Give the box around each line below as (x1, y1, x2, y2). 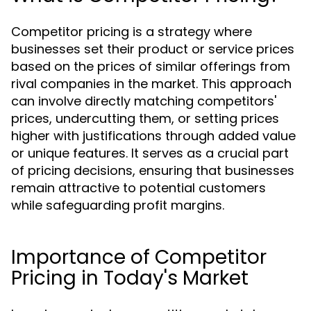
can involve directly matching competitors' (11, 92, 276, 110)
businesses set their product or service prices (11, 40, 294, 58)
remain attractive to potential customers (11, 179, 266, 196)
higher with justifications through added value (11, 127, 296, 144)
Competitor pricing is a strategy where (11, 23, 252, 40)
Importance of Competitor (11, 244, 267, 271)
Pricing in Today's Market (11, 264, 249, 292)
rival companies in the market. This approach (11, 75, 292, 92)
